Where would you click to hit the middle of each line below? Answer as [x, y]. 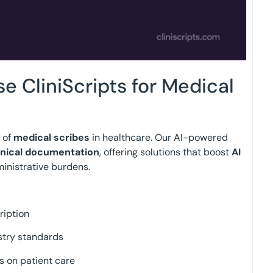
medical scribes [51, 138]
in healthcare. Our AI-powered [159, 138]
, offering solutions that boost [165, 152]
